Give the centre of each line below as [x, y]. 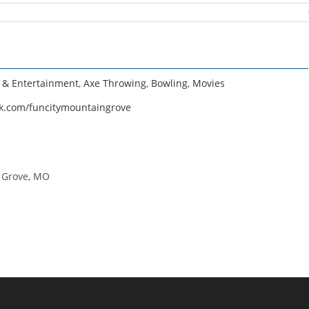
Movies [209, 83]
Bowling [169, 83]
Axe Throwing [115, 83]
